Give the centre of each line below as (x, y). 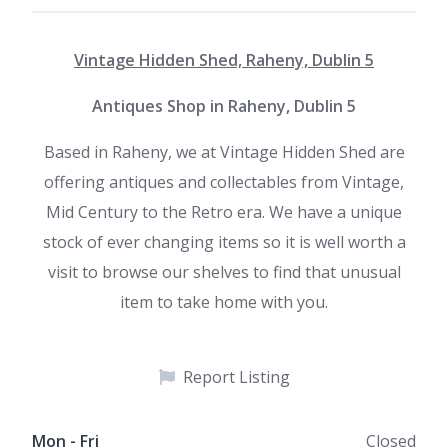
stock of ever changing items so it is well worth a (224, 242)
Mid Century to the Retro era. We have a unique (224, 212)
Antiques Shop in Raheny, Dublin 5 (224, 106)
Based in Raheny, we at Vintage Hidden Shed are (224, 152)
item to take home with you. (224, 302)
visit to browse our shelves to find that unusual (224, 272)
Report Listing (236, 377)
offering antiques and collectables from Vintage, (224, 182)
